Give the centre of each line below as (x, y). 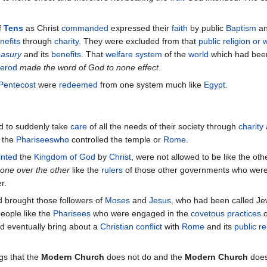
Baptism (241, 28)
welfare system (134, 55)
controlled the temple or (116, 140)
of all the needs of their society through (163, 127)
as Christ (42, 28)
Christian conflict (131, 227)
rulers (112, 170)
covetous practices (226, 214)
